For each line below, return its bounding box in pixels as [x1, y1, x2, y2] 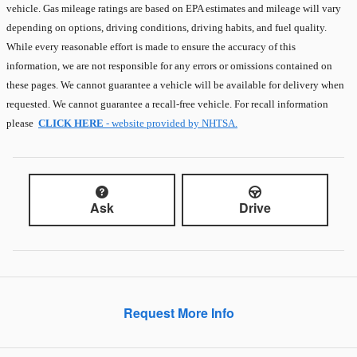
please [6, 116, 38, 129]
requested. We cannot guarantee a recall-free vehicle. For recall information [6, 97, 328, 110]
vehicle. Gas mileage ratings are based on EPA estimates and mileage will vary [6, 2, 341, 14]
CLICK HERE [38, 116, 104, 129]
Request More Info [123, 303, 234, 322]
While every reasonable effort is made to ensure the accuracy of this [6, 40, 296, 53]
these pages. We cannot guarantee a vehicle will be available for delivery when [6, 78, 344, 91]
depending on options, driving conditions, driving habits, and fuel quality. [6, 21, 327, 33]
